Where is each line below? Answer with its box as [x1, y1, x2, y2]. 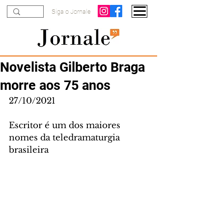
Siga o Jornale [52, 8, 91, 15]
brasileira [9, 145, 49, 155]
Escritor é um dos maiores [9, 120, 123, 131]
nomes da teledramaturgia [9, 133, 122, 143]
